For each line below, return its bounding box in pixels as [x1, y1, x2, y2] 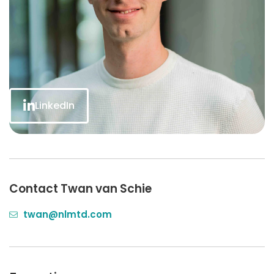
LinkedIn [35, 98, 75, 113]
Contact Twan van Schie [9, 180, 152, 198]
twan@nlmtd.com [23, 208, 112, 221]
